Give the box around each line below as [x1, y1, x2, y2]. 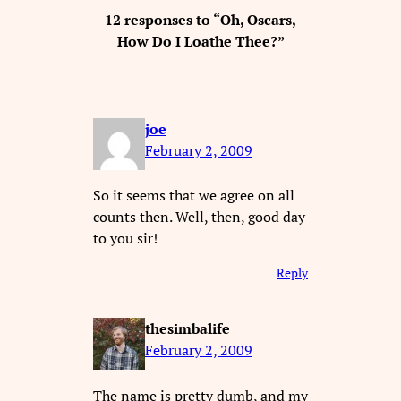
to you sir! [93, 228, 158, 249]
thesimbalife [145, 319, 230, 339]
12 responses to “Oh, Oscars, [105, 10, 296, 30]
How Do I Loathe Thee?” [116, 31, 285, 52]
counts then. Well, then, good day [93, 207, 305, 227]
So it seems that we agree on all [93, 185, 294, 206]
